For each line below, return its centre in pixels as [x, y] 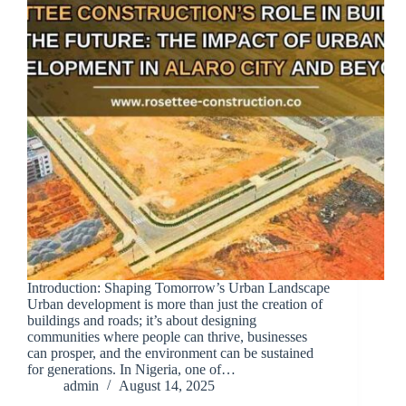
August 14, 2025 [167, 386]
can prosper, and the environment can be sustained [170, 353]
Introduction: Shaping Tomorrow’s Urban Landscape [179, 288]
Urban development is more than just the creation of [175, 304]
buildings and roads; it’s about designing [142, 321]
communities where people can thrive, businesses [167, 337]
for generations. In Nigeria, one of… [131, 370]
